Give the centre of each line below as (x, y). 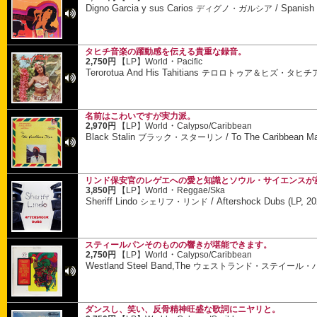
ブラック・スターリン (181, 137)
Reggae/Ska (201, 191)
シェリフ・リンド (174, 201)
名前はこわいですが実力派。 (140, 116)
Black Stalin (112, 137)
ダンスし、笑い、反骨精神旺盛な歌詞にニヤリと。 (183, 309)
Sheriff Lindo (113, 201)
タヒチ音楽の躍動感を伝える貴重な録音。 (166, 52)
